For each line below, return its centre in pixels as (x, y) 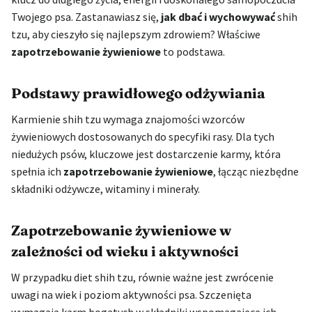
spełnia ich (37, 172)
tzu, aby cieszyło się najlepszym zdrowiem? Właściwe (136, 34)
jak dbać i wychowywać (218, 17)
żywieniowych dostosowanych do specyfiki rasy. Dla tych (143, 137)
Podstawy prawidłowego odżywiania (138, 93)
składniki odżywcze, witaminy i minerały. (106, 189)
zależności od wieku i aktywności (125, 251)
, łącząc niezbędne (256, 172)
